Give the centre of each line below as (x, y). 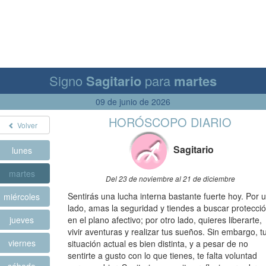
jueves (22, 220)
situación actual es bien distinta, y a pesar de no (158, 243)
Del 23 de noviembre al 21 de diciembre (170, 179)
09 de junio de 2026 (133, 102)
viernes (22, 243)
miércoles (22, 197)
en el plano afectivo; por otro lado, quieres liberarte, (165, 220)
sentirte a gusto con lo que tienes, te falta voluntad (162, 255)
